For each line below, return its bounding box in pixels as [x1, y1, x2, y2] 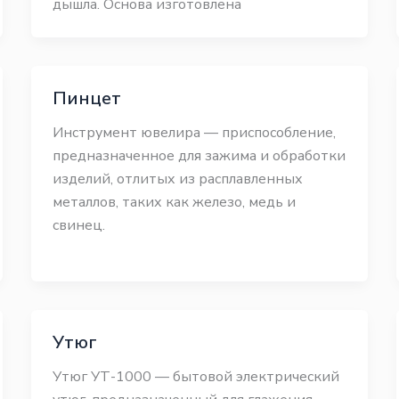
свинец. [52, 216, 105, 235]
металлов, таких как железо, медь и [52, 192, 296, 212]
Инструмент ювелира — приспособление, [52, 123, 336, 142]
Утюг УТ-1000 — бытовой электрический [52, 367, 339, 387]
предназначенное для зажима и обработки [52, 146, 346, 166]
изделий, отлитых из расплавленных [52, 169, 303, 189]
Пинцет [52, 86, 121, 110]
